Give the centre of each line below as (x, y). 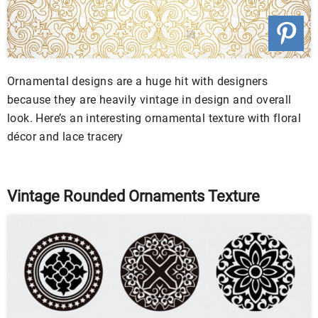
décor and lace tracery (65, 136)
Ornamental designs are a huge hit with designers (138, 81)
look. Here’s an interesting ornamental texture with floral (154, 118)
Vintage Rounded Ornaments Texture (133, 196)
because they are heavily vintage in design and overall (149, 99)
